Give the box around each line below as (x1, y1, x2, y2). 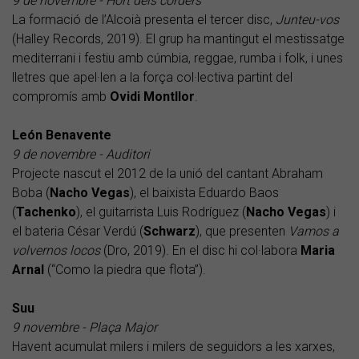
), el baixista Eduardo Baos (130, 184, 279, 200)
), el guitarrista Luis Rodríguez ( (76, 204, 246, 220)
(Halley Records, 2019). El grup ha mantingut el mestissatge (12, 30, 345, 46)
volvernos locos (12, 242, 100, 258)
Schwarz (143, 223, 196, 239)
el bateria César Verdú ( (12, 223, 143, 239)
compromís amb (12, 88, 110, 104)
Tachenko (16, 204, 76, 220)
